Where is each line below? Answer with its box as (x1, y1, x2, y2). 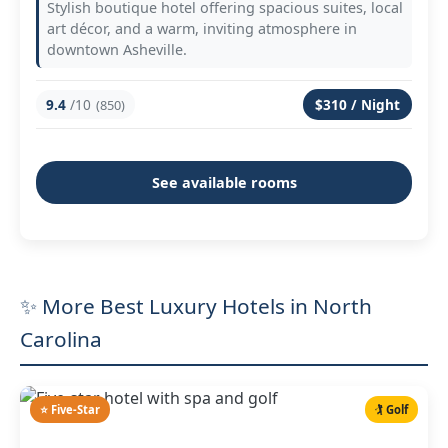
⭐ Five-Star (40, 402, 100, 417)
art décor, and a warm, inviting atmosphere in (47, 19, 357, 38)
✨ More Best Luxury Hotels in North (20, 292, 372, 320)
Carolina (20, 325, 102, 353)
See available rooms (151, 173, 297, 192)
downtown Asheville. (47, 40, 187, 59)
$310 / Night (315, 95, 400, 114)
